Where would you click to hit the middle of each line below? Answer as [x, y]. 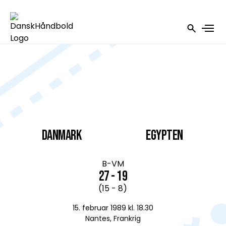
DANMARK [62, 135]
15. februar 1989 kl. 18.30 [113, 208]
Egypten [164, 135]
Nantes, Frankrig [113, 218]
